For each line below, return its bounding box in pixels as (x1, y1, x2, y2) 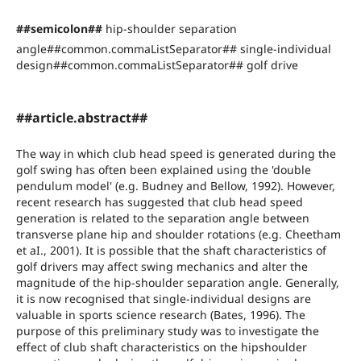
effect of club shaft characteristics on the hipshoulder (15, 338, 307, 355)
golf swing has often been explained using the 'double (15, 161, 311, 177)
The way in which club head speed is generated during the (15, 145, 336, 161)
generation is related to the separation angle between (15, 210, 309, 226)
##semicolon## (15, 20, 106, 36)
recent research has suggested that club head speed (15, 193, 303, 210)
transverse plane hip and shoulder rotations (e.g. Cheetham (15, 226, 341, 242)
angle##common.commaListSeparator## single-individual (15, 40, 331, 56)
